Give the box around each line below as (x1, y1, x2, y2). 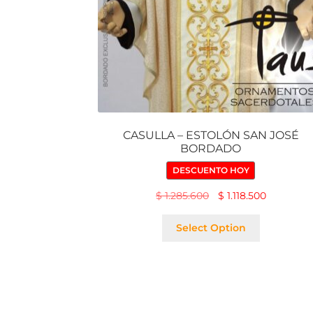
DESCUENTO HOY (172, 165, 249, 176)
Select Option (175, 221, 246, 235)
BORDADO (180, 141, 242, 155)
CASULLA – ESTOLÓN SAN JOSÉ (122, 128, 299, 142)
